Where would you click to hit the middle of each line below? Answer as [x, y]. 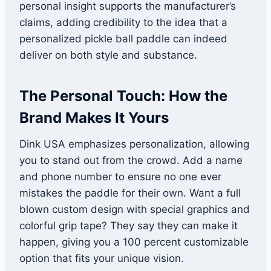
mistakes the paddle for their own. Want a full [130, 193]
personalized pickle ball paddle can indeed [123, 39]
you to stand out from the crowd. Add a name [131, 161]
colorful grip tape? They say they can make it [129, 226]
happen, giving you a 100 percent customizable [134, 242]
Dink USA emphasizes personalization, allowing [134, 144]
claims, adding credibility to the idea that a [123, 23]
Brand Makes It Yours [94, 118]
